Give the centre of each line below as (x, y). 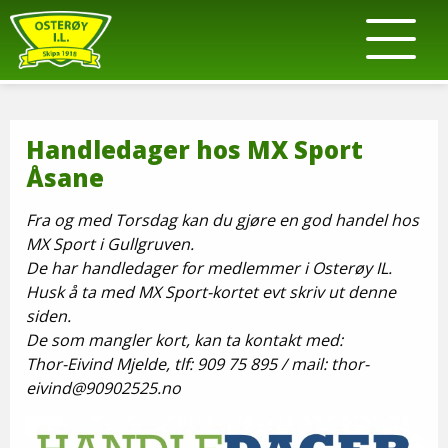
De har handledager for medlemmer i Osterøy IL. (209, 268)
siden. (48, 316)
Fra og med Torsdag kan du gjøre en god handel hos (222, 220)
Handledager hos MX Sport (194, 149)
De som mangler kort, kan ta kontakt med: (184, 340)
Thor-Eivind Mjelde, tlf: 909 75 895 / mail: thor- (197, 364)
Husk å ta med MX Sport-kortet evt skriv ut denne (211, 292)
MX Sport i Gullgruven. (112, 244)
